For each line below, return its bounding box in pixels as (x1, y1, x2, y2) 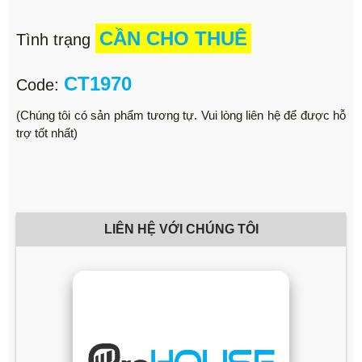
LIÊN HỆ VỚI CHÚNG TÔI (103, 221, 259, 236)
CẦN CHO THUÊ (99, 27, 247, 49)
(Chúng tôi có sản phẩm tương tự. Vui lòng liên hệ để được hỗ (16, 107, 346, 122)
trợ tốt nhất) (16, 125, 78, 140)
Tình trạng (16, 30, 95, 48)
